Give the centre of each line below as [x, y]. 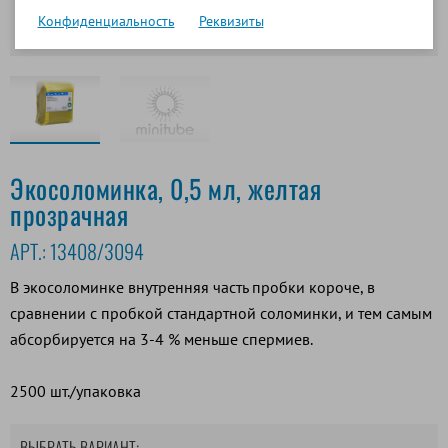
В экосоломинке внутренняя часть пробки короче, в [192, 286]
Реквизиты [231, 20]
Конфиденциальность [106, 20]
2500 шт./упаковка [75, 390]
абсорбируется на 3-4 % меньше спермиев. [161, 338]
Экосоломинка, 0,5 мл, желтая [165, 188]
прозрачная [69, 214]
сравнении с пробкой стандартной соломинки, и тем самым [221, 312]
